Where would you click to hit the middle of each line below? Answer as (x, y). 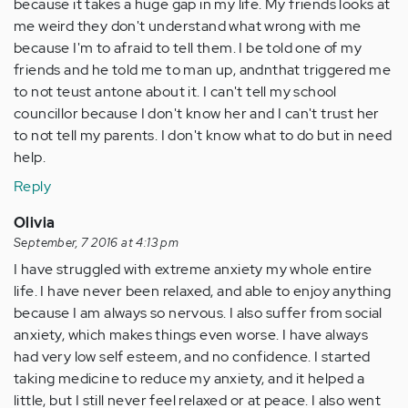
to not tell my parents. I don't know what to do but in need (203, 136)
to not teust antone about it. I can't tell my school (175, 92)
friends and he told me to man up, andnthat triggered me (202, 70)
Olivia (35, 223)
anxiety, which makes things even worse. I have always (191, 335)
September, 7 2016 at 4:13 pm (97, 243)
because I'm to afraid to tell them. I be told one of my (188, 48)
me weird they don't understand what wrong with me (188, 26)
